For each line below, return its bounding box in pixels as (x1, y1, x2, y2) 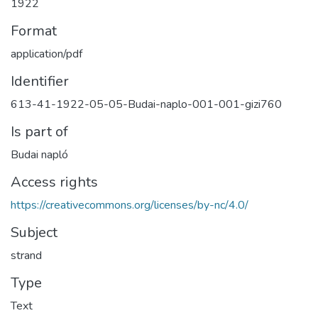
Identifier (11, 72, 69, 92)
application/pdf (11, 46, 82, 62)
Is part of (11, 122, 68, 142)
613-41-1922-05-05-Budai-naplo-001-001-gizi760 (11, 97, 282, 113)
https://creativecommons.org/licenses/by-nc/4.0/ (11, 197, 248, 214)
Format (11, 21, 57, 41)
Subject (11, 223, 57, 243)
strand (11, 248, 42, 264)
